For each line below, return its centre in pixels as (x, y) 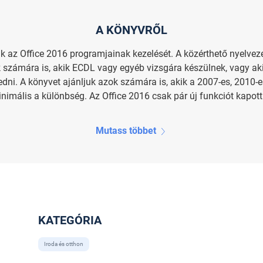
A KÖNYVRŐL (131, 30)
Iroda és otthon (63, 244)
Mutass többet (126, 130)
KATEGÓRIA (70, 220)
